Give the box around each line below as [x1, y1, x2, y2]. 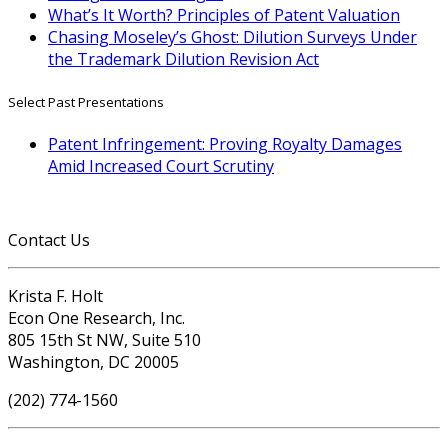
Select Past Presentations [8, 92, 164, 111]
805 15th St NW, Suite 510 [8, 328, 201, 351]
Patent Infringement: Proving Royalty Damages [48, 132, 402, 155]
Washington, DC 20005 [8, 350, 179, 373]
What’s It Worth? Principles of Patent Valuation [48, 4, 400, 27]
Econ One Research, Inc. [8, 306, 185, 329]
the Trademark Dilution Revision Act [48, 48, 319, 71]
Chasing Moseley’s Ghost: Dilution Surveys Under [48, 26, 417, 49]
